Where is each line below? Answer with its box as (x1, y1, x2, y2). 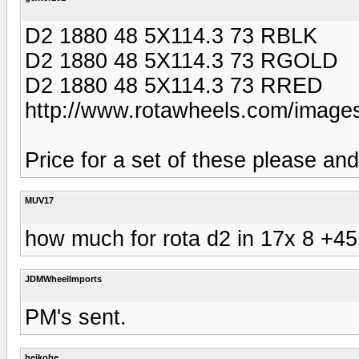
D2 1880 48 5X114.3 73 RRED (25, 73, 323, 98)
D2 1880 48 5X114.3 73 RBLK (25, 23, 317, 48)
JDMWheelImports (25, 273, 102, 284)
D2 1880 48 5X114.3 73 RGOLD (25, 48, 338, 73)
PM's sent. (25, 305, 127, 329)
